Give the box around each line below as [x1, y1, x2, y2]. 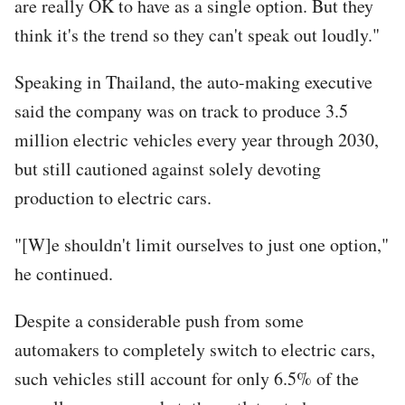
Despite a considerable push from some [14, 307, 304, 333]
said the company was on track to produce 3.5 [14, 98, 348, 123]
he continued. [14, 260, 113, 286]
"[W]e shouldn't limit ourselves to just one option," [14, 231, 389, 257]
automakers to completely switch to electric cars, [14, 336, 375, 362]
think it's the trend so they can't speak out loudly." [14, 22, 386, 47]
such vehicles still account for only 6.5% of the [14, 365, 359, 391]
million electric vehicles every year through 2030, [14, 127, 379, 152]
